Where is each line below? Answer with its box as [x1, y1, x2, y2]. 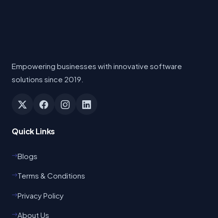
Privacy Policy [18, 174, 64, 184]
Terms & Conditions [18, 155, 85, 164]
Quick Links [12, 110, 55, 121]
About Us [18, 194, 49, 204]
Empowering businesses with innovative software [12, 45, 182, 55]
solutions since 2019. [12, 58, 84, 68]
